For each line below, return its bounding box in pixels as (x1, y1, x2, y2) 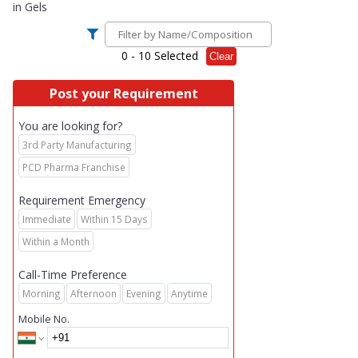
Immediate (22, 213, 71, 225)
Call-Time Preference (18, 267, 127, 282)
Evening (126, 287, 161, 300)
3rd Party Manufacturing (22, 138, 132, 151)
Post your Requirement (49, 85, 198, 102)
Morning (22, 287, 61, 300)
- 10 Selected (128, 48, 198, 63)
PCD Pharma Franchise (22, 161, 125, 173)
